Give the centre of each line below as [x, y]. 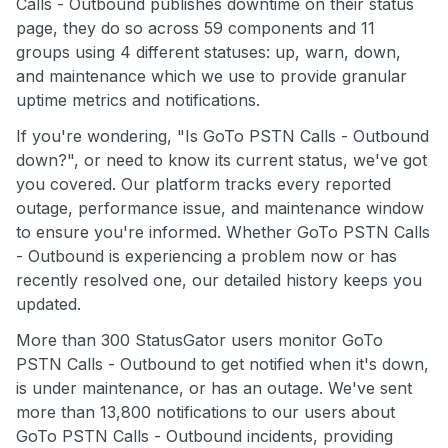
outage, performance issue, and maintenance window [220, 208]
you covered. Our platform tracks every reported [203, 184]
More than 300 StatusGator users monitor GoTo [199, 340]
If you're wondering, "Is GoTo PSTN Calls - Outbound [222, 136]
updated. [48, 304]
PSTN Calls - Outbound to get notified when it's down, [222, 364]
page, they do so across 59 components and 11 [195, 28]
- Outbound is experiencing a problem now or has [206, 256]
